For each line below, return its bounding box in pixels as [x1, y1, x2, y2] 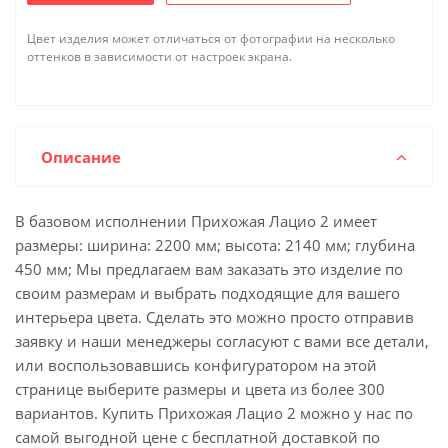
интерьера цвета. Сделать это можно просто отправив [15, 307, 414, 327]
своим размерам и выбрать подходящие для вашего [15, 283, 400, 303]
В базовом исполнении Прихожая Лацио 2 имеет [15, 211, 377, 231]
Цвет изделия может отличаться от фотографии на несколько [27, 30, 395, 47]
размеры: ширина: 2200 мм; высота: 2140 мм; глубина [15, 235, 415, 255]
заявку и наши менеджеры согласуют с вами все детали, [15, 331, 429, 351]
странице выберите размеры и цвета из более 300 [15, 379, 385, 399]
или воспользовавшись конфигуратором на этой [15, 355, 377, 375]
